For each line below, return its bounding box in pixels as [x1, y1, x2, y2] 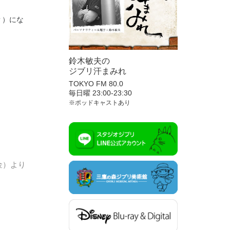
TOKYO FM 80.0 [68, 79, 123, 88]
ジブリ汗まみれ [68, 66, 126, 75]
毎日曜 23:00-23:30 [68, 88, 132, 97]
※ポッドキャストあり [68, 99, 130, 106]
